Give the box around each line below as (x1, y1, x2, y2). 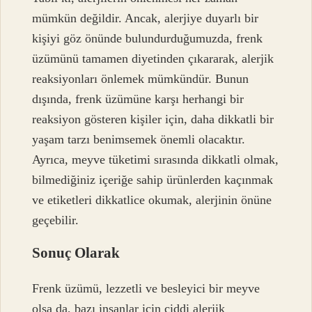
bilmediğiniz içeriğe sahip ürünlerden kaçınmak (32, 172, 274, 187)
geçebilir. (32, 212, 79, 227)
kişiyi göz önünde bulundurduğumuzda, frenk (32, 31, 263, 45)
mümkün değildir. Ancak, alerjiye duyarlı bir (32, 10, 259, 25)
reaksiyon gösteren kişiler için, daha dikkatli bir (32, 111, 274, 126)
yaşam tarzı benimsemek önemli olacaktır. (32, 132, 246, 146)
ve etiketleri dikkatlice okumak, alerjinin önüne (32, 192, 272, 207)
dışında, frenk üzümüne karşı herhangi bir (32, 91, 244, 106)
